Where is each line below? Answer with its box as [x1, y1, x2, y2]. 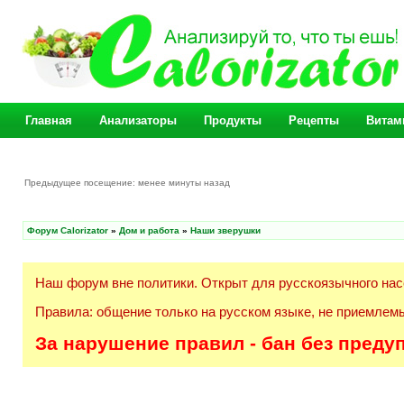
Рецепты [289, 114, 339, 127]
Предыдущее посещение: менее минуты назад [24, 178, 233, 188]
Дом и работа [119, 225, 179, 235]
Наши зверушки [190, 225, 261, 235]
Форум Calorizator [27, 225, 108, 235]
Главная [25, 114, 72, 127]
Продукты [204, 114, 262, 127]
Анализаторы [99, 114, 177, 127]
